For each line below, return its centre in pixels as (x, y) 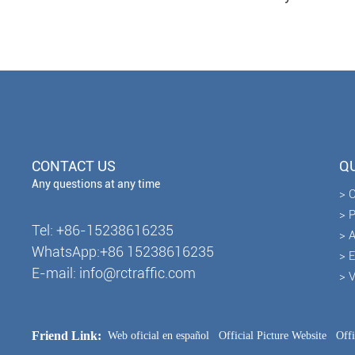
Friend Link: (67, 336)
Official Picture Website (273, 336)
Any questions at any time (96, 184)
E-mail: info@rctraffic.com (114, 273)
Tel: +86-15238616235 (103, 231)
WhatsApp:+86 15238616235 (123, 252)
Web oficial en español (159, 336)
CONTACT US (74, 166)
